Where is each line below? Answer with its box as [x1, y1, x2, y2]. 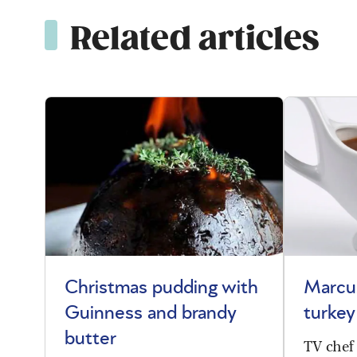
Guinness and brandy [65, 303, 237, 323]
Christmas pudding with [65, 277, 258, 297]
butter [65, 328, 116, 348]
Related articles [70, 18, 320, 59]
